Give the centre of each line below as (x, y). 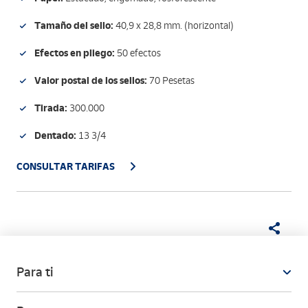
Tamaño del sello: (74, 25)
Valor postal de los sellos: (91, 80)
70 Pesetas (171, 81)
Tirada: (51, 108)
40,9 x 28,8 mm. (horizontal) (174, 26)
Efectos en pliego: (75, 53)
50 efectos (138, 53)
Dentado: (55, 135)
